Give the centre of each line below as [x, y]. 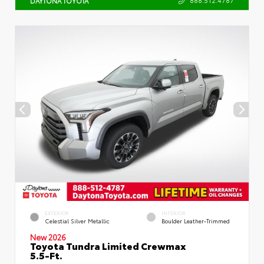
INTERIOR [174, 213]
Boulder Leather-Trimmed [196, 220]
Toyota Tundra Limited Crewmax [108, 245]
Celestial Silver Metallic [77, 220]
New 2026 [48, 237]
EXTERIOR [57, 213]
